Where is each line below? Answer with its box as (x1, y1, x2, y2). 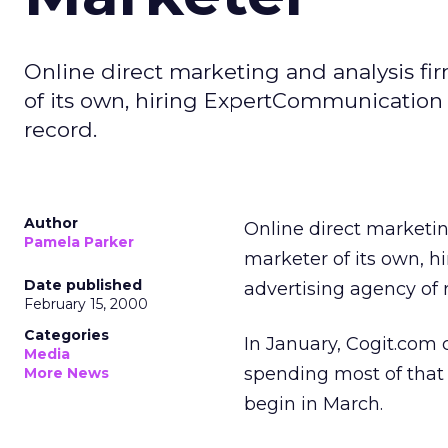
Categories (24, 326, 109, 344)
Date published (24, 276, 142, 294)
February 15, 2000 (24, 295, 148, 313)
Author (24, 214, 78, 232)
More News (24, 364, 109, 382)
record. (24, 117, 97, 142)
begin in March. (244, 393, 383, 415)
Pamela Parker (24, 233, 134, 251)
